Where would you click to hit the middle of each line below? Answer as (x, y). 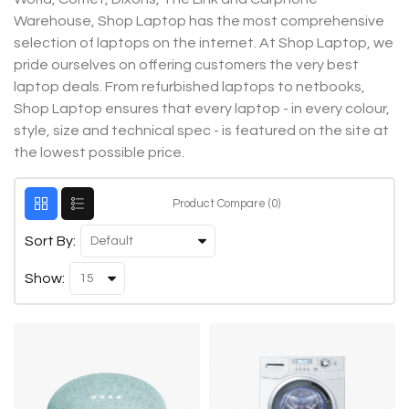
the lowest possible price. (99, 152)
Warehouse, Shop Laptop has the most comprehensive (199, 21)
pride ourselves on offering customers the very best (186, 64)
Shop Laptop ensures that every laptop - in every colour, (202, 108)
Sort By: (50, 241)
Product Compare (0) (226, 203)
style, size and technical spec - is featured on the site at (201, 130)
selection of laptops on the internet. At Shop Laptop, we (204, 42)
